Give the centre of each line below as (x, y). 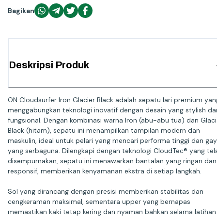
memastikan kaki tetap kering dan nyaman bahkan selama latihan (112, 211)
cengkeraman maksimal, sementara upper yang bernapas (99, 201)
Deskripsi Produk (49, 65)
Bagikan (21, 10)
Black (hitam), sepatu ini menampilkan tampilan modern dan (104, 130)
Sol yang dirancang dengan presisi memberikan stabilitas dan (106, 191)
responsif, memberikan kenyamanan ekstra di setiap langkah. (105, 171)
